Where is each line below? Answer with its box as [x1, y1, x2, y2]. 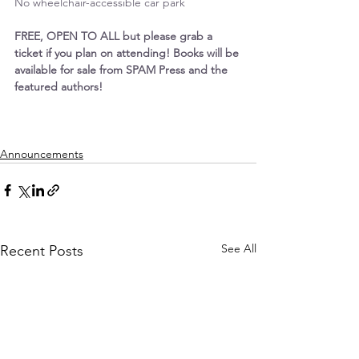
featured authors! [14, 79, 103, 94]
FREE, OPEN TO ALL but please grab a [14, 29, 216, 43]
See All [221, 241, 256, 256]
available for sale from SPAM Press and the [14, 63, 231, 77]
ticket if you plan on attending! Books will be [14, 46, 242, 60]
